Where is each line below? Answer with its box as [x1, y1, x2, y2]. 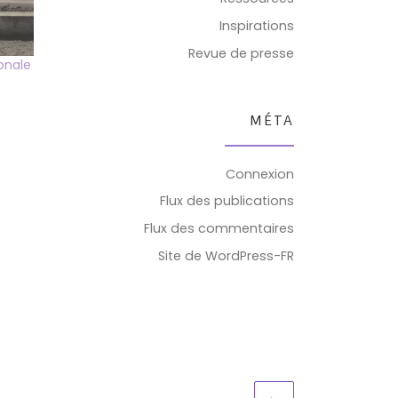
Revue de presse [188, 44, 294, 63]
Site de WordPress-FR [158, 247, 294, 266]
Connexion [226, 164, 294, 183]
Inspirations [219, 17, 294, 36]
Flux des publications [160, 192, 294, 211]
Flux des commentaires [144, 219, 294, 238]
